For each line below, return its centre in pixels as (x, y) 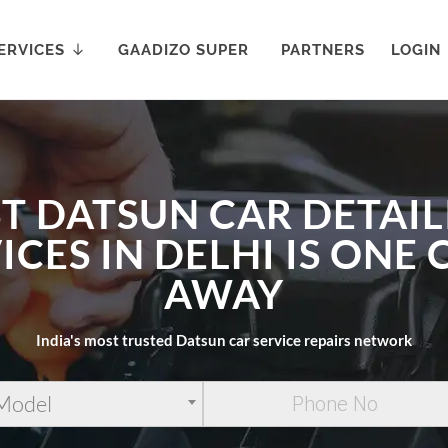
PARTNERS (323, 50)
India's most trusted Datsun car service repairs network (224, 340)
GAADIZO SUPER (184, 50)
